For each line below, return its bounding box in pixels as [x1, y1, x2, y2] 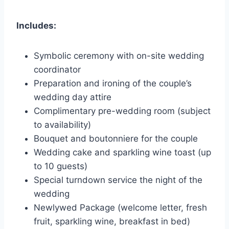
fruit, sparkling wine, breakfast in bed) [34, 216, 190, 227]
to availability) [34, 120, 91, 130]
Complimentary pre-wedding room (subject [34, 106, 211, 117]
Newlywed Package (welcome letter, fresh [34, 202, 207, 213]
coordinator [34, 64, 81, 75]
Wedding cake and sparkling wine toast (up [34, 147, 211, 158]
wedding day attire [34, 92, 111, 103]
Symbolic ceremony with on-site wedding [34, 51, 204, 61]
